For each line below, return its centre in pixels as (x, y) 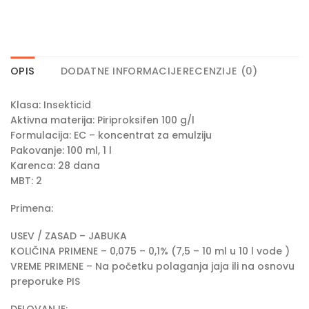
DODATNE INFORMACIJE (122, 71)
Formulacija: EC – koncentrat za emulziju (111, 135)
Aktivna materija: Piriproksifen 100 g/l (102, 120)
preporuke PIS (45, 282)
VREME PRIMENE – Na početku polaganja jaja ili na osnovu (152, 267)
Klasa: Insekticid (51, 104)
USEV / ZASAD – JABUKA (69, 236)
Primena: (32, 208)
